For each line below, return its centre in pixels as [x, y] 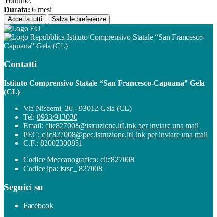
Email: [34, 125]
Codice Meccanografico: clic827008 [79, 159]
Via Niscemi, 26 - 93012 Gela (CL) [77, 108]
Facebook [38, 206]
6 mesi [41, 9]
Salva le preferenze [79, 19]
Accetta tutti [25, 19]
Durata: [17, 9]
